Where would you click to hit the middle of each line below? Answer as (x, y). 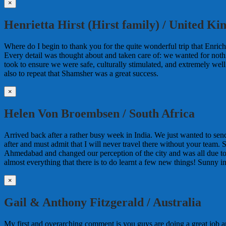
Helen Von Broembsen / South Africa (99, 113)
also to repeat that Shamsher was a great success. (81, 74)
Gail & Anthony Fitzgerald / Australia (103, 202)
